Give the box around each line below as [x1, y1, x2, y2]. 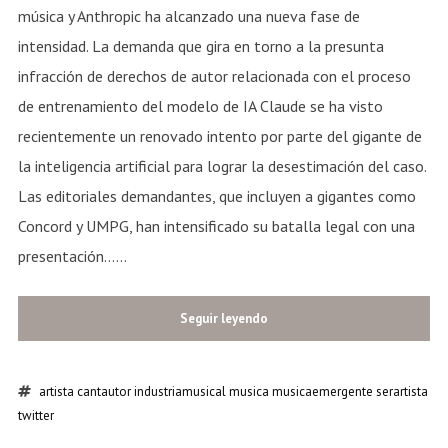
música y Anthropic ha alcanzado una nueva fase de [17, 6, 360, 27]
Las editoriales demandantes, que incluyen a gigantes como [17, 186, 416, 207]
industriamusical [133, 383, 226, 401]
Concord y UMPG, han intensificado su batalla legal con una [17, 216, 415, 237]
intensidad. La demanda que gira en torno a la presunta [17, 36, 384, 57]
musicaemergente [271, 383, 373, 401]
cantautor [76, 383, 131, 401]
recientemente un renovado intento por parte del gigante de [17, 126, 422, 147]
